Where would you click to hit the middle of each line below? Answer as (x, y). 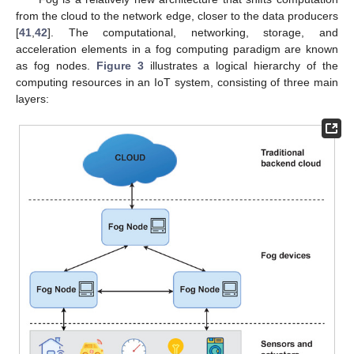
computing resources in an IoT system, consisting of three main (177, 83)
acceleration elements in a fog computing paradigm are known (177, 49)
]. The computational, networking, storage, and (193, 33)
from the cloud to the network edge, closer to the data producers (177, 16)
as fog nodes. (56, 66)
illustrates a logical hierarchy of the (241, 66)
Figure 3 (120, 66)
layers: (32, 99)
